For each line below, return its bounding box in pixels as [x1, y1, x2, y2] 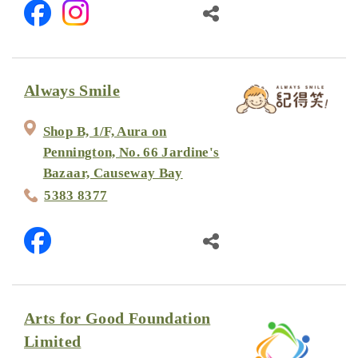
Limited [24, 332, 82, 350]
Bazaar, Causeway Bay [42, 165, 183, 181]
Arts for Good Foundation [24, 309, 211, 327]
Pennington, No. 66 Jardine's [42, 145, 220, 161]
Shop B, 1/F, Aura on [42, 124, 167, 140]
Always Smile [24, 82, 121, 99]
